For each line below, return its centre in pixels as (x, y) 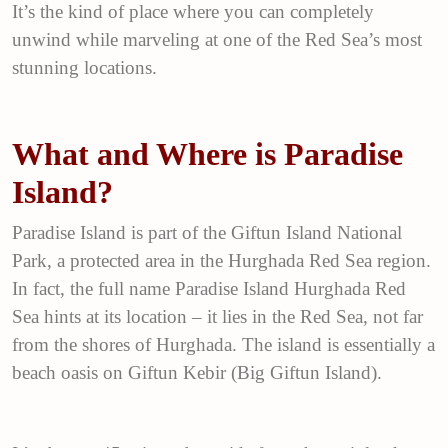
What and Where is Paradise (207, 154)
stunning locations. (84, 67)
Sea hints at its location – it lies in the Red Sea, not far (217, 316)
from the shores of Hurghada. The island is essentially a (223, 344)
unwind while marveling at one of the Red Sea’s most (217, 39)
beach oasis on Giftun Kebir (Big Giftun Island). (197, 372)
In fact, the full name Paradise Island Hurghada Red (209, 288)
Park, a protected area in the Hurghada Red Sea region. (221, 260)
